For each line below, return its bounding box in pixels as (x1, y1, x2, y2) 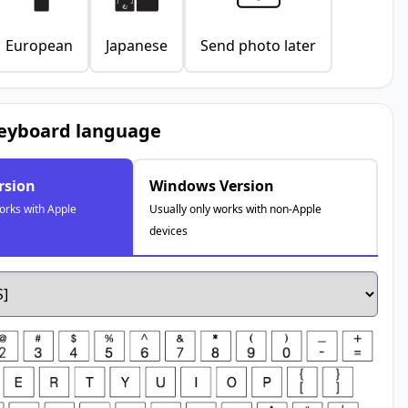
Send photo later (200, 36, 317, 56)
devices (149, 223, 189, 240)
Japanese (106, 36, 168, 56)
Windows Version (149, 176, 275, 197)
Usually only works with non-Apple (149, 201, 322, 218)
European (5, 36, 74, 56)
